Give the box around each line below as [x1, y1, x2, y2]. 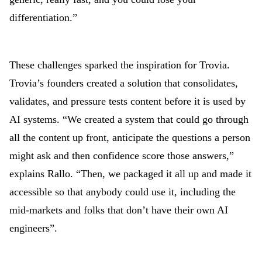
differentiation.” [9, 12, 77, 23]
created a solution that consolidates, [87, 77, 238, 89]
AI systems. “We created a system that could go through [9, 113, 249, 125]
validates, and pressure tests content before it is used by [9, 95, 246, 107]
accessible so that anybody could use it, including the [9, 186, 236, 198]
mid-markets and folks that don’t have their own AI [9, 204, 228, 216]
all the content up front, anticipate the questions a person [9, 132, 250, 143]
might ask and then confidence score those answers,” [9, 150, 234, 161]
